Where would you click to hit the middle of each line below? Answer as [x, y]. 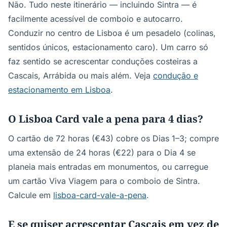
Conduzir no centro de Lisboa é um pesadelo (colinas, [112, 33]
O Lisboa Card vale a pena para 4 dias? [106, 119]
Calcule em [31, 195]
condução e [176, 75]
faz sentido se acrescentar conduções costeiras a [103, 61]
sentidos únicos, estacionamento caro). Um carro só [108, 47]
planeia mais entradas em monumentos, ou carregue [108, 167]
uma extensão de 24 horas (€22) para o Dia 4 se [102, 153]
